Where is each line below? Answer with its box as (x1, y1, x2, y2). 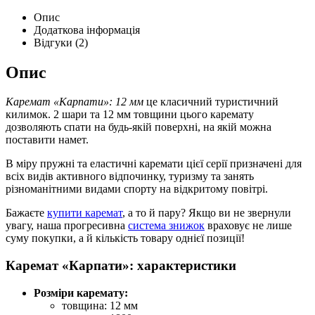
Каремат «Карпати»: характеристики (6, 258, 236, 274)
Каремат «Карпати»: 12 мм (6, 96, 143, 108)
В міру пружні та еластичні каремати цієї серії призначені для (6, 157, 302, 170)
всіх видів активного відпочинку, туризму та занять (6, 170, 254, 183)
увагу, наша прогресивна (6, 219, 128, 232)
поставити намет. (6, 134, 89, 146)
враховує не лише (205, 219, 292, 232)
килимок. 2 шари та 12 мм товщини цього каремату (6, 108, 254, 121)
